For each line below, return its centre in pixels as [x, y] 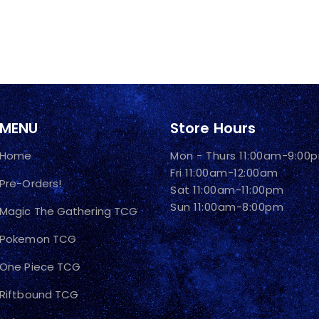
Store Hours [213, 128]
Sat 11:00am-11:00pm [227, 190]
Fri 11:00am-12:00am [224, 173]
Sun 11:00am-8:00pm [227, 207]
